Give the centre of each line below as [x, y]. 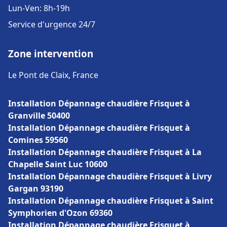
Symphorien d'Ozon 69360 [60, 213]
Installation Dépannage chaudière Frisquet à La [105, 152]
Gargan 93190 [36, 188]
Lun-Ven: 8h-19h [39, 8]
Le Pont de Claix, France [53, 75]
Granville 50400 [39, 116]
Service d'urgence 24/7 [52, 24]
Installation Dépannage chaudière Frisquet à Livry [110, 176]
